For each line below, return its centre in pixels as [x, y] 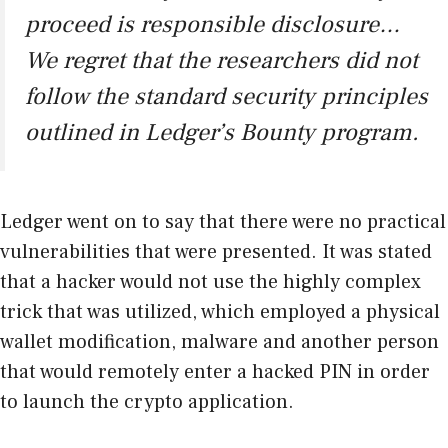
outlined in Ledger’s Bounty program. [222, 133]
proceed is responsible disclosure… [212, 25]
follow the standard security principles [226, 97]
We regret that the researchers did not [221, 61]
